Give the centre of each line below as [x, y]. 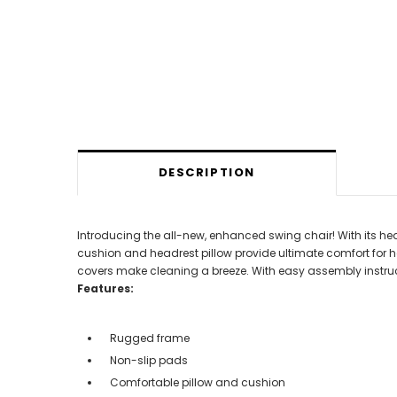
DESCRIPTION [206, 173]
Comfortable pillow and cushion [198, 382]
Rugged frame [150, 338]
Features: [105, 288]
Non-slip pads [149, 360]
